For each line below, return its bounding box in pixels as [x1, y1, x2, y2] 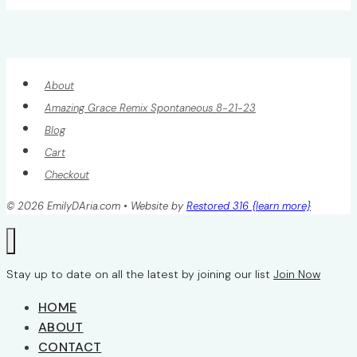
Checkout [44, 167, 89, 182]
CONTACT [38, 338, 102, 355]
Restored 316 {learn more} [186, 199, 311, 214]
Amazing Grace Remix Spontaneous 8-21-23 [44, 100, 256, 115]
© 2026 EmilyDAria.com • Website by [6, 199, 186, 214]
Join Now [273, 266, 320, 281]
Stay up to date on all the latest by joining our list [6, 266, 273, 281]
